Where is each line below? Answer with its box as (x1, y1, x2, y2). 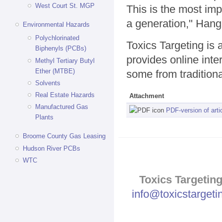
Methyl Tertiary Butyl (35, 56, 95, 64)
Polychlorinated (35, 34, 80, 42)
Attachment (129, 92, 165, 100)
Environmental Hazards (22, 21, 90, 29)
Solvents (35, 79, 61, 87)
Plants (35, 113, 54, 121)
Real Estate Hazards (35, 91, 95, 99)
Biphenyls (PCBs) (35, 45, 87, 53)
